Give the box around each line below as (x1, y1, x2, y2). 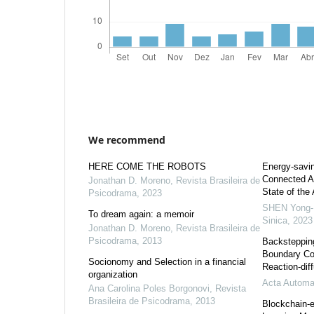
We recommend (88, 133, 165, 147)
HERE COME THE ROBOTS (88, 161, 206, 172)
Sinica (261, 215, 287, 226)
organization (88, 269, 137, 280)
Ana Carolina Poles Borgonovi (88, 283, 210, 294)
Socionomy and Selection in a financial (88, 257, 246, 268)
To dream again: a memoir (88, 209, 194, 220)
